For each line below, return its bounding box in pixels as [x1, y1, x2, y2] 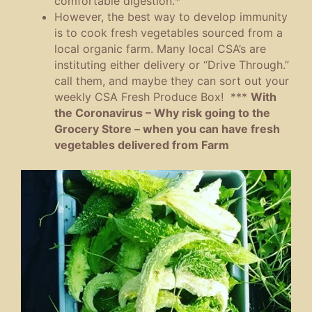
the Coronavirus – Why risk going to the [54, 106, 270, 120]
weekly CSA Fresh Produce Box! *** [54, 90, 251, 104]
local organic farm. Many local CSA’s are [54, 42, 266, 56]
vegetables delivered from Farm [54, 138, 229, 153]
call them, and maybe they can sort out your [54, 74, 289, 88]
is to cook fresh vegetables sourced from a [54, 26, 283, 40]
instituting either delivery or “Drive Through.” [54, 58, 289, 72]
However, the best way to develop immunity [54, 10, 288, 24]
